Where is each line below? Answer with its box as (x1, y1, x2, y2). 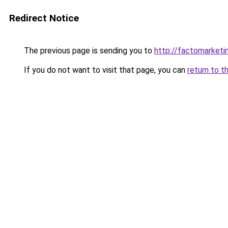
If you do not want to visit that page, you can (22, 65, 187, 75)
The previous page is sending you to (22, 46, 154, 55)
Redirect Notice (9, 12, 79, 24)
